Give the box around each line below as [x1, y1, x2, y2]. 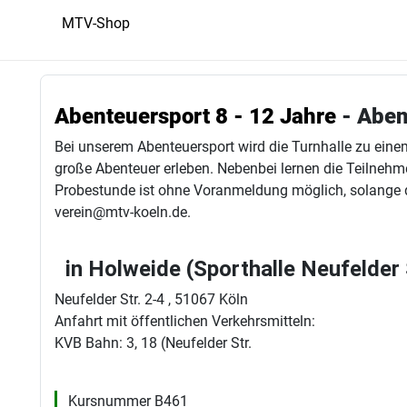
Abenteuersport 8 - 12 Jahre [55, 104, 336, 129]
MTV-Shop [62, 15, 130, 32]
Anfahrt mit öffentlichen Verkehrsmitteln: [55, 313, 315, 330]
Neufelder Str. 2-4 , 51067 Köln [55, 291, 248, 308]
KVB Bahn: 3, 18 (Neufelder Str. [55, 334, 252, 352]
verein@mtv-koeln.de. [55, 203, 191, 221]
